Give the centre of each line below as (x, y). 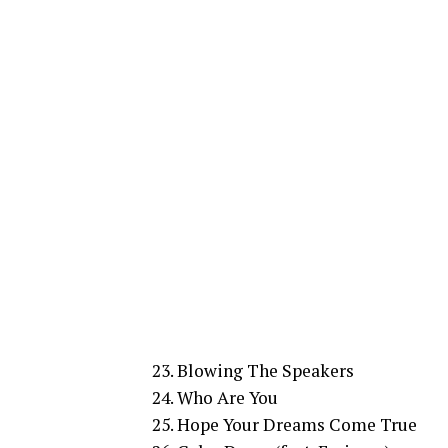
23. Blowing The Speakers (253, 370)
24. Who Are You (215, 397)
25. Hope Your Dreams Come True (284, 424)
